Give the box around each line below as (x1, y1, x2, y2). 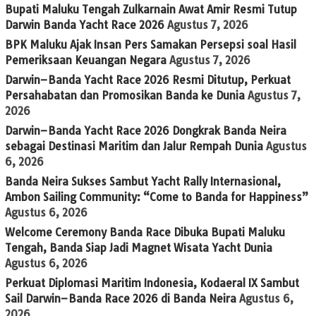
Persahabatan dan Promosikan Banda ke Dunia (5, 88, 245, 102)
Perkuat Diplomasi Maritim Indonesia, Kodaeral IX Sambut (5, 276, 299, 290)
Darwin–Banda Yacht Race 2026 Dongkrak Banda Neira (5, 123, 286, 138)
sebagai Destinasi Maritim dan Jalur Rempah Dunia (5, 139, 263, 153)
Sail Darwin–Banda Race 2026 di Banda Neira (5, 291, 236, 305)
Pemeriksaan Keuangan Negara (5, 53, 166, 67)
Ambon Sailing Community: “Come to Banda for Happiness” (5, 190, 308, 204)
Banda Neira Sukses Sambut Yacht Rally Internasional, (5, 174, 281, 188)
